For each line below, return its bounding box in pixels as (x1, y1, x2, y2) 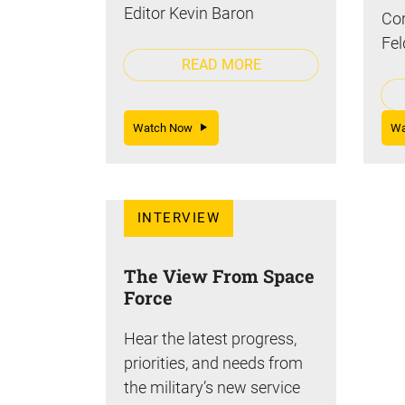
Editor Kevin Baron (124, 3, 254, 23)
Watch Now (133, 120, 201, 135)
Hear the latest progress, (124, 328, 297, 348)
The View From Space (124, 263, 315, 287)
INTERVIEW (137, 210, 221, 226)
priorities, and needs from (124, 353, 303, 372)
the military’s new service (124, 377, 300, 397)
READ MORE (181, 55, 261, 73)
